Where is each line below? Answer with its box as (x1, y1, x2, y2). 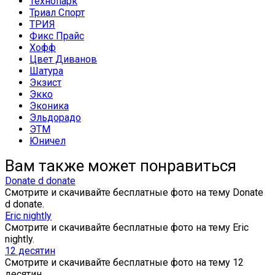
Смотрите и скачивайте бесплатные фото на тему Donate (5, 187, 263, 199)
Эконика (29, 100, 69, 112)
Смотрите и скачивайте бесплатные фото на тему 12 (5, 257, 244, 269)
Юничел (29, 135, 66, 147)
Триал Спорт (29, 7, 85, 19)
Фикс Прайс (29, 30, 84, 42)
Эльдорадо (29, 112, 81, 124)
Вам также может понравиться (5, 157, 236, 176)
